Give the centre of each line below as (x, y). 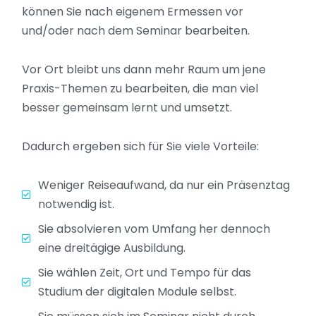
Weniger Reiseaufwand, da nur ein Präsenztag (164, 185)
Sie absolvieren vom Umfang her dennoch (154, 229)
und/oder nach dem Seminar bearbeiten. (136, 30)
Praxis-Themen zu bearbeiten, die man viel (140, 88)
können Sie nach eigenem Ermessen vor (133, 11)
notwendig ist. (76, 204)
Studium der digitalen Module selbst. (137, 291)
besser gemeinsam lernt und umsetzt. (127, 107)
